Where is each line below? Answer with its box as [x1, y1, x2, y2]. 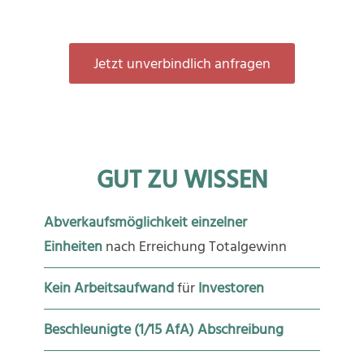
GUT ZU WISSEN [96, 160, 267, 200]
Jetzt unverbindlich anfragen [93, 51, 271, 76]
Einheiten [43, 234, 102, 258]
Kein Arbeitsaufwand [43, 275, 177, 300]
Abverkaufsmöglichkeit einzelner [43, 210, 247, 234]
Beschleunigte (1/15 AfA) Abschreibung [43, 317, 284, 341]
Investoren [194, 275, 264, 300]
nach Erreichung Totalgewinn [102, 234, 287, 258]
